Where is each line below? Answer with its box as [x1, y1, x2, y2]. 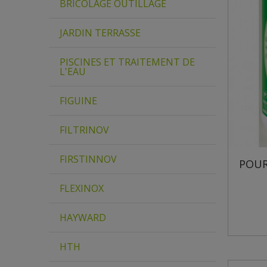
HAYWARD [60, 211, 106, 224]
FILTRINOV [60, 123, 109, 136]
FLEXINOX [60, 182, 104, 195]
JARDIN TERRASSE [60, 26, 141, 39]
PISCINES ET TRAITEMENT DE [60, 55, 195, 69]
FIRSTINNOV [60, 153, 117, 166]
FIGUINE [60, 94, 97, 107]
